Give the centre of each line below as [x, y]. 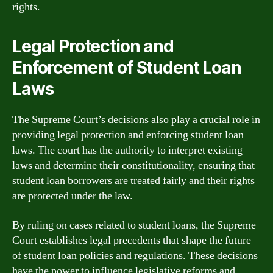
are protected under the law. [73, 196]
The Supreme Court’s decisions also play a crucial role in [136, 120]
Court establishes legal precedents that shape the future [132, 240]
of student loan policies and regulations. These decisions [135, 255]
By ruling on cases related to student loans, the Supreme [134, 225]
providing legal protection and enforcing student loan [128, 135]
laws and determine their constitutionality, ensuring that [133, 165]
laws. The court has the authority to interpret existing [127, 150]
